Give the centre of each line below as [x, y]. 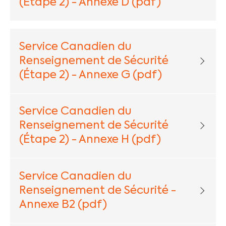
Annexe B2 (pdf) [63, 205]
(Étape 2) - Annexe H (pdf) [90, 140]
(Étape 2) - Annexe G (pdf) [90, 75]
